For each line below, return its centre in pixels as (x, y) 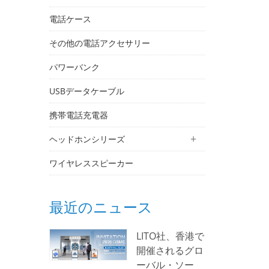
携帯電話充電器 (79, 115)
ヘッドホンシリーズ (87, 139)
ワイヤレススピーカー (91, 163)
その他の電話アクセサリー (100, 43)
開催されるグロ (170, 250)
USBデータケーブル (87, 91)
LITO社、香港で (170, 236)
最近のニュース (101, 207)
